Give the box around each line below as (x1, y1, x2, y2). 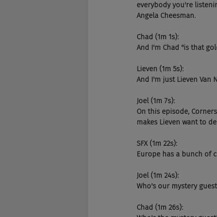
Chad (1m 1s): (137, 32, 179, 41)
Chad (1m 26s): (137, 203, 183, 212)
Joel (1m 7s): (137, 96, 175, 105)
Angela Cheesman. (137, 11, 196, 20)
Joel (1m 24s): (137, 171, 179, 180)
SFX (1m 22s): (137, 139, 177, 148)
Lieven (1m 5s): (137, 64, 184, 73)
